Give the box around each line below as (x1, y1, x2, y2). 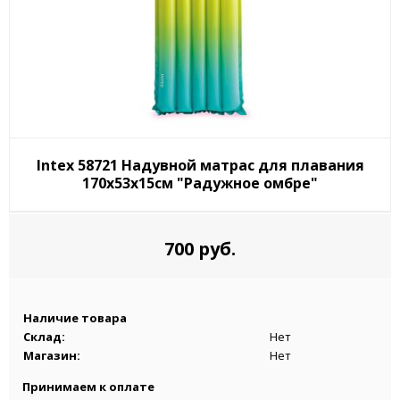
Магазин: (23, 346, 80, 363)
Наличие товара (23, 309, 127, 326)
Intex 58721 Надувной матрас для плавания (36, 154, 364, 175)
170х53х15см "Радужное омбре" (82, 172, 318, 193)
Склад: (23, 328, 65, 345)
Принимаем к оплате (22, 378, 154, 395)
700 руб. (164, 236, 236, 261)
